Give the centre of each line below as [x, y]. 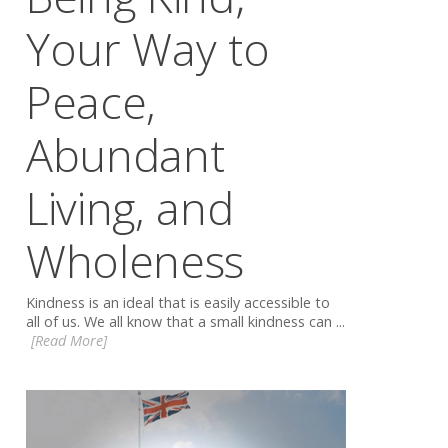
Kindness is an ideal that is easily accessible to [178, 303]
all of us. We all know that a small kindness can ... [185, 322]
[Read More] [68, 341]
